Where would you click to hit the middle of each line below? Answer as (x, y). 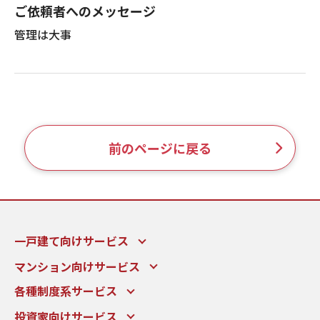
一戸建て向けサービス (71, 241)
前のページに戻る (160, 148)
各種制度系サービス (66, 291)
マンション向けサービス (77, 266)
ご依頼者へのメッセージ (85, 11)
